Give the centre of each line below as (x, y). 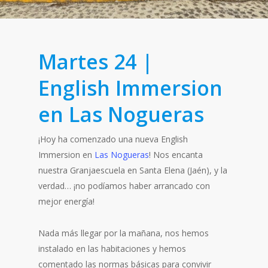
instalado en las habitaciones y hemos (112, 249)
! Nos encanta (176, 155)
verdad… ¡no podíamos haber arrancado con (124, 186)
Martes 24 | (96, 62)
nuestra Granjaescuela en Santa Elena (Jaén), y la (133, 170)
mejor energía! (68, 201)
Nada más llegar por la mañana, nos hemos (124, 233)
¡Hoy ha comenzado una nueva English (113, 139)
